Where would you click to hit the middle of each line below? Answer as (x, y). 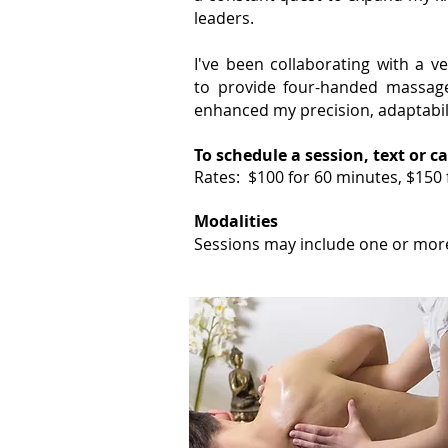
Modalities (236, 221)
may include (309, 244)
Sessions (229, 244)
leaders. (224, 18)
